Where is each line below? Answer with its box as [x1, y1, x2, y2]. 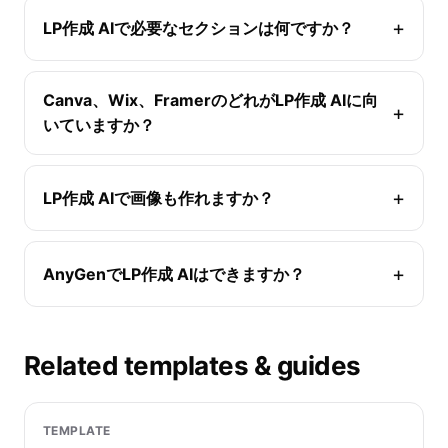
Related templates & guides [24, 350, 361, 382]
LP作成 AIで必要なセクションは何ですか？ [43, 17, 354, 38]
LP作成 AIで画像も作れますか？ [43, 187, 274, 208]
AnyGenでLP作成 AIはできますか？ [43, 263, 305, 284]
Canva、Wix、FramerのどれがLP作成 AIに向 [43, 90, 378, 111]
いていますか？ [43, 115, 155, 136]
